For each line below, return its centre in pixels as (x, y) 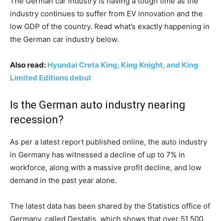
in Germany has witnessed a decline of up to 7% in (97, 155)
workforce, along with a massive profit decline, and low (106, 168)
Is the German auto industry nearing (98, 105)
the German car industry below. (64, 39)
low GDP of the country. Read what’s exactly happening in (110, 27)
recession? (37, 120)
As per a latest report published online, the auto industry (109, 142)
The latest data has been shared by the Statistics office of (110, 206)
